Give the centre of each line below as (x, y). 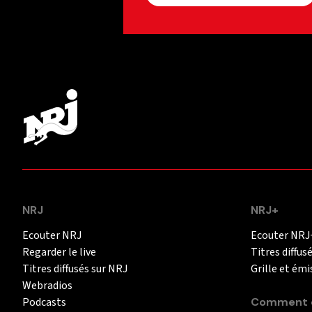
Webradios (47, 285)
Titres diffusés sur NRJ (75, 268)
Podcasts (44, 302)
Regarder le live (59, 252)
